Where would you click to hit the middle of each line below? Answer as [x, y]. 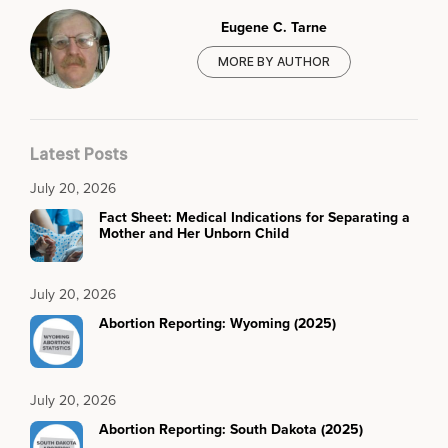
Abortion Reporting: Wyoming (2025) [217, 322]
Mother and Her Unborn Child [194, 232]
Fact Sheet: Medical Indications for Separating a [254, 216]
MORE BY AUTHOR [274, 62]
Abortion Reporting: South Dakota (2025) [231, 428]
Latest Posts [78, 153]
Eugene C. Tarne [274, 27]
